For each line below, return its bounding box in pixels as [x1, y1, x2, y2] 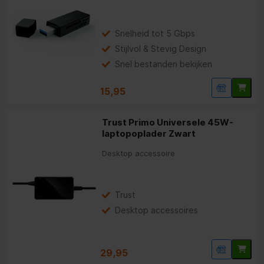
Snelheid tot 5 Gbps [115, 28, 196, 38]
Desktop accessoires [115, 204, 199, 215]
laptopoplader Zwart [102, 127, 196, 139]
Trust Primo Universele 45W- [102, 116, 234, 128]
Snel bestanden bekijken [115, 58, 213, 69]
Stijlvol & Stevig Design [115, 43, 207, 54]
